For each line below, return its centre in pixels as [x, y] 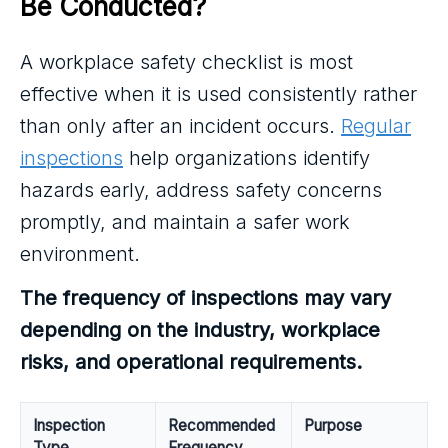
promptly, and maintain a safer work [185, 222]
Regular [376, 126]
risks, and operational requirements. [191, 362]
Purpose [333, 425]
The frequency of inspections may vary [205, 298]
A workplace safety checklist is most [186, 62]
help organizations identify [246, 158]
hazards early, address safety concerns [201, 190]
